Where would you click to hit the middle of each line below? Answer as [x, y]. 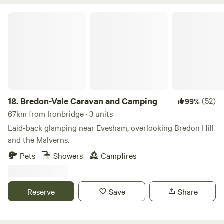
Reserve [41, 191]
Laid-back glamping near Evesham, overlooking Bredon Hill [111, 127]
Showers [68, 155]
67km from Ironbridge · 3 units [60, 113]
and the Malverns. [39, 139]
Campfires [119, 155]
